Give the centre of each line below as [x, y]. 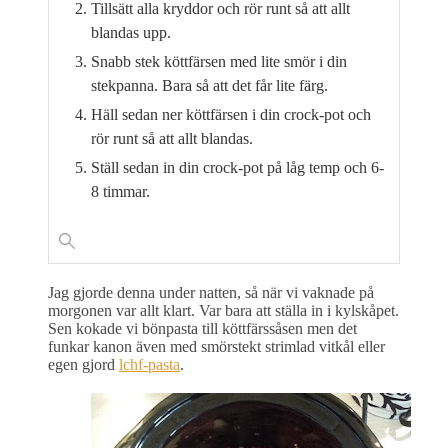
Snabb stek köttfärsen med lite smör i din [219, 62]
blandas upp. [131, 33]
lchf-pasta [149, 365]
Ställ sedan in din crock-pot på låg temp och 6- [237, 168]
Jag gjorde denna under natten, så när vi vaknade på [211, 293]
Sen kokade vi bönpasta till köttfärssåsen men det [202, 329]
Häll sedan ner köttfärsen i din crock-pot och [231, 115]
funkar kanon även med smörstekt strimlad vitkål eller [216, 347]
